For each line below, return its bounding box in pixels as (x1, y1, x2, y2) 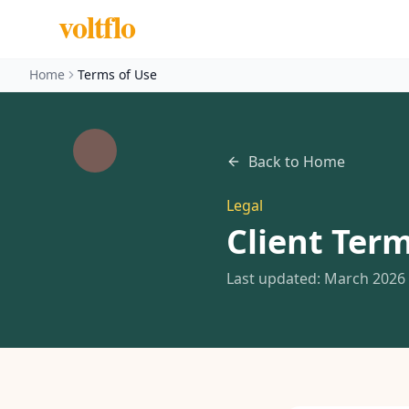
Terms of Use (78, 66, 157, 83)
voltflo (58, 4, 136, 49)
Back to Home (248, 152, 345, 172)
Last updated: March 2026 (226, 268, 405, 288)
